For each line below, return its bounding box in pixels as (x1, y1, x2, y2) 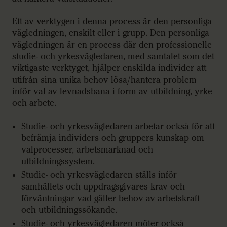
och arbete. (12, 98, 56, 109)
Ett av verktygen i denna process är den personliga (12, 16, 212, 27)
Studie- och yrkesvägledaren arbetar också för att (21, 121, 215, 132)
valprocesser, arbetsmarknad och (21, 144, 153, 155)
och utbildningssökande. (21, 204, 117, 215)
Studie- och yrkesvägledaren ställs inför (21, 169, 177, 180)
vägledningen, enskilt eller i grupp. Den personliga (12, 28, 209, 39)
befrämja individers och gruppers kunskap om (21, 132, 204, 143)
